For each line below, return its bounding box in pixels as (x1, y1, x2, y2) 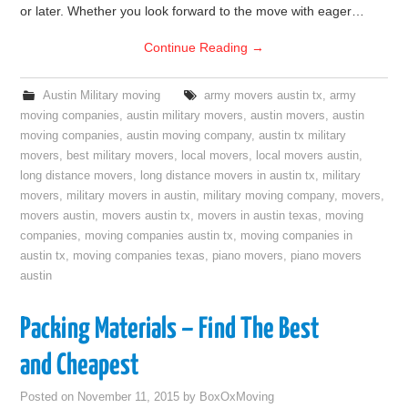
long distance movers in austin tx (140, 169, 316, 182)
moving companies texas (73, 250, 206, 262)
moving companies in (240, 229, 353, 242)
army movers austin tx (203, 89, 322, 102)
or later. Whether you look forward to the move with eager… (20, 4, 365, 18)
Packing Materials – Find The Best (20, 315, 321, 344)
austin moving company (127, 129, 252, 142)
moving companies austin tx (85, 229, 234, 242)
